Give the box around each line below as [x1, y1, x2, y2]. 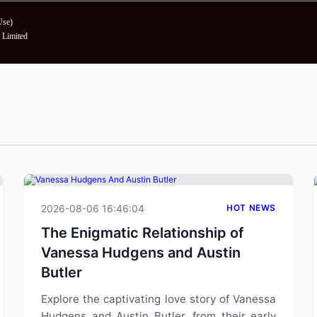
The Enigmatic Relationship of [41, 224, 244, 241]
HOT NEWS [226, 202, 276, 213]
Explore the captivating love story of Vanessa [41, 292, 276, 306]
